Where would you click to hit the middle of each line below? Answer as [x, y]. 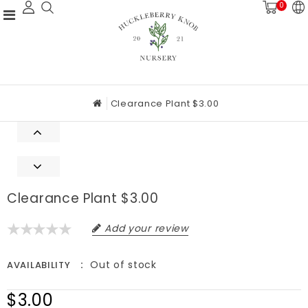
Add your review [146, 229]
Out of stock [123, 265]
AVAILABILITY [39, 265]
